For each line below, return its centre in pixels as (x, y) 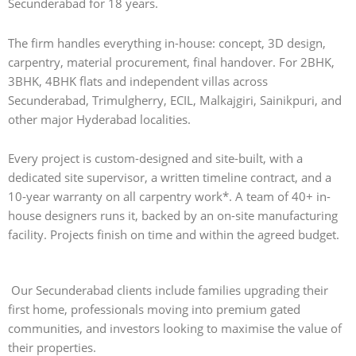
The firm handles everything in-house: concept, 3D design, (167, 43)
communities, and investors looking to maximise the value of (175, 328)
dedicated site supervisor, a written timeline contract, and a (170, 178)
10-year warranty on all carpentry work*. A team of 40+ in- (169, 197)
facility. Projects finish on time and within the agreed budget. (174, 235)
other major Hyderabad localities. (99, 119)
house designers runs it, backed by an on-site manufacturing (173, 216)
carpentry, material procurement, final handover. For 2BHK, (171, 62)
